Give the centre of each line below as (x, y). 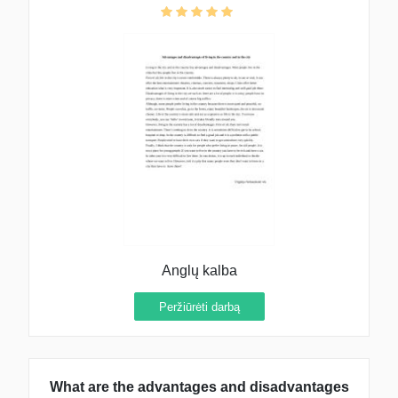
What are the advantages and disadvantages (199, 387)
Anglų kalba (199, 270)
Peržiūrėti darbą (199, 306)
